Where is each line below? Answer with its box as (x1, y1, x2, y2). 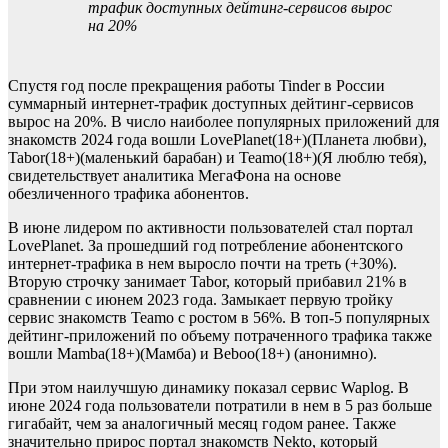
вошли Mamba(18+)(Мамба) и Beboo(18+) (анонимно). (8, 345, 377, 362)
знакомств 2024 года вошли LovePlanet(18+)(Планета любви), (8, 131, 427, 148)
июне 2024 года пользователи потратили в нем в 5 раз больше (8, 397, 432, 414)
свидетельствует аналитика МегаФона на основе (8, 167, 341, 184)
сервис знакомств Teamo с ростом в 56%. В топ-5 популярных (8, 309, 430, 326)
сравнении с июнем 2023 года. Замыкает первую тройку (8, 291, 393, 308)
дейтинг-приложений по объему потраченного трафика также (8, 327, 432, 344)
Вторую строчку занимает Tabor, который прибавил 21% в (8, 273, 407, 290)
